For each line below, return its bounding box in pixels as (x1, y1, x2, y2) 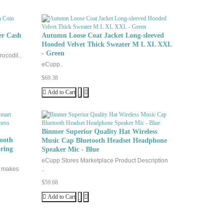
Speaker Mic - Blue (41, 146, 99, 153)
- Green (41, 50, 64, 57)
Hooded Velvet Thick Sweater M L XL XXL (41, 41, 171, 48)
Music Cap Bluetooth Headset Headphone (41, 137, 167, 144)
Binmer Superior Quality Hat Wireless (41, 128, 157, 135)
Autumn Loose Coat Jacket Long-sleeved (41, 32, 164, 39)
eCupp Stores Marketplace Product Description (41, 157, 168, 164)
